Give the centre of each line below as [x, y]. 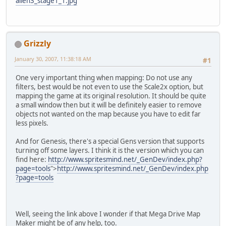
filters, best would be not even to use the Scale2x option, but [109, 87]
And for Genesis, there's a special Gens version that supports [110, 142]
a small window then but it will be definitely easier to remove [109, 105]
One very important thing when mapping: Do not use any [104, 78]
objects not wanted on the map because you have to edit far [108, 114]
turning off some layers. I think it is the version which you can [110, 151]
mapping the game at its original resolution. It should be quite [111, 96]
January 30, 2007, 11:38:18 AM [53, 59]
